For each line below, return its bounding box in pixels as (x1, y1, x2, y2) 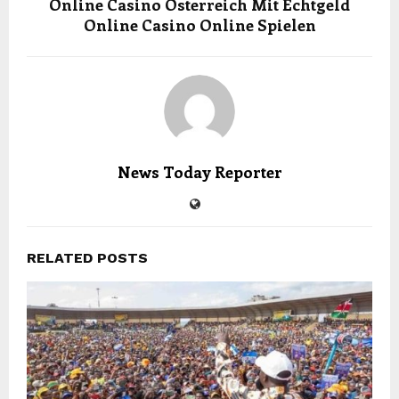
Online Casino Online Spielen (83, 13, 316, 36)
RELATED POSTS (27, 248, 148, 266)
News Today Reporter (117, 160, 282, 183)
